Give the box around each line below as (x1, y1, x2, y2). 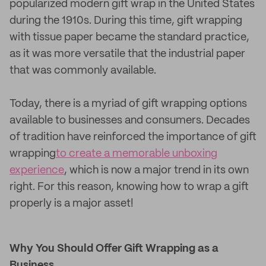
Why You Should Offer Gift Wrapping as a (9, 243, 218, 254)
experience (9, 165, 64, 176)
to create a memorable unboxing (56, 148, 217, 159)
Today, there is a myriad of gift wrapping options (9, 99, 247, 109)
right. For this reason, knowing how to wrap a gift (9, 182, 249, 192)
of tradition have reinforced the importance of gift (9, 132, 256, 142)
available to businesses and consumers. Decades (9, 115, 250, 126)
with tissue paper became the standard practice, (9, 32, 249, 43)
